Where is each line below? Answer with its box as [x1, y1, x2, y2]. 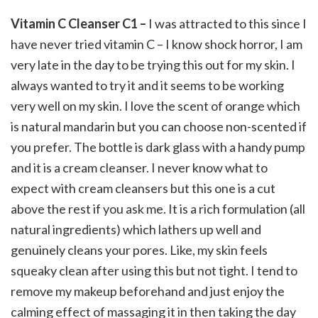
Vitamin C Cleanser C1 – [11, 15, 148, 31]
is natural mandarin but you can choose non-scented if [11, 118, 307, 134]
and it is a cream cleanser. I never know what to [11, 159, 268, 175]
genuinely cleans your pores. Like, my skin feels [11, 241, 268, 258]
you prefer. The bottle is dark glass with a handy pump [11, 138, 305, 155]
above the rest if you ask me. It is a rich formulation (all [11, 200, 305, 216]
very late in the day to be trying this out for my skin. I [11, 56, 295, 72]
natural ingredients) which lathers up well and [11, 221, 261, 237]
